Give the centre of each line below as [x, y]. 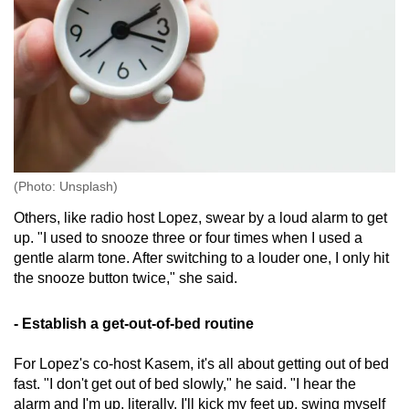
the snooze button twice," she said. [126, 278]
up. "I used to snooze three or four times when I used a [188, 238]
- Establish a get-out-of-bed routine [134, 324]
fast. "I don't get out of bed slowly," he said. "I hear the [185, 384]
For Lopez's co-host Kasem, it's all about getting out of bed [201, 364]
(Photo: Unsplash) [66, 187]
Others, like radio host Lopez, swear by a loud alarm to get [200, 218]
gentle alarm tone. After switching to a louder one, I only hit [201, 258]
